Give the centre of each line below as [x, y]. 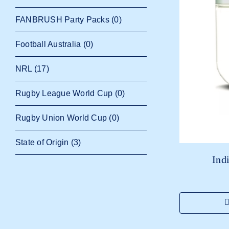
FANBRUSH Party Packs [62, 19]
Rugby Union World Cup [61, 118]
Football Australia [48, 44]
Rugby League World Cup [64, 93]
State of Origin [42, 142]
